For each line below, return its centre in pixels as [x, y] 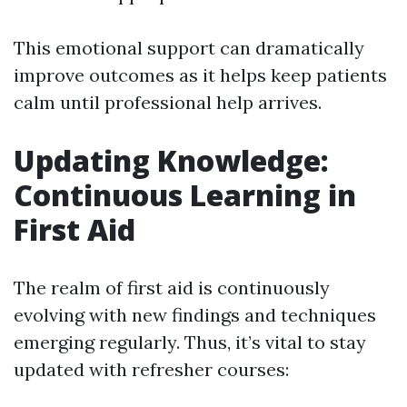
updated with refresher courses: [151, 369]
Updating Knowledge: [171, 160]
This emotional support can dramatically [189, 48]
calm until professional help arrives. [168, 102]
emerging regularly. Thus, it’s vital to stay [190, 342]
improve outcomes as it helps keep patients [200, 75]
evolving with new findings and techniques [195, 315]
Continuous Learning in [185, 195]
